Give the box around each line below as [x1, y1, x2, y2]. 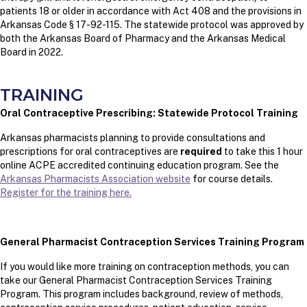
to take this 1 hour [222, 146, 303, 158]
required [180, 146, 222, 158]
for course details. [191, 173, 273, 185]
